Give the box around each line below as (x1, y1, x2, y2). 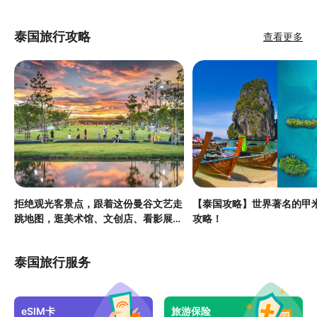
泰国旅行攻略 (14, 28, 91, 44)
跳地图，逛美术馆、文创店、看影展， (14, 212, 183, 224)
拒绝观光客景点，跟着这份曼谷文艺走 (14, 197, 183, 209)
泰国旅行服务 (14, 254, 91, 270)
